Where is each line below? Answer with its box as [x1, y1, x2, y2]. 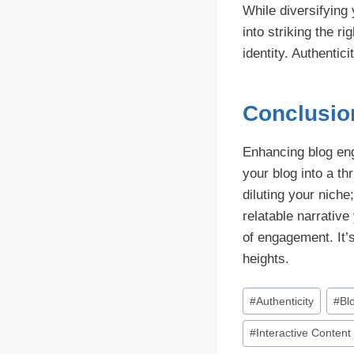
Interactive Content [256, 327, 352, 340]
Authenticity [256, 295, 314, 307]
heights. [243, 250, 289, 266]
